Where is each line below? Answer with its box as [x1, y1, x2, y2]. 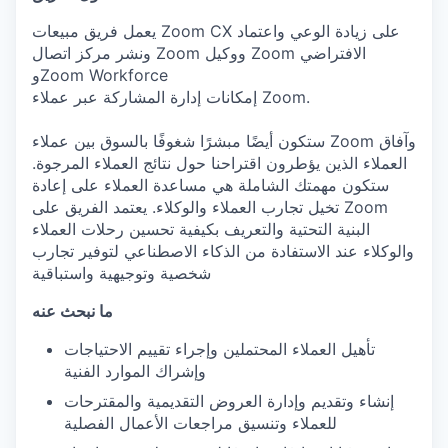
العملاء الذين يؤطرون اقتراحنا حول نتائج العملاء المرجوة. [32, 153, 407, 173]
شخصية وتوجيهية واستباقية [32, 263, 211, 283]
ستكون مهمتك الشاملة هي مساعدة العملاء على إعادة [32, 175, 389, 195]
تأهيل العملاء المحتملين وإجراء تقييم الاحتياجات [64, 339, 375, 359]
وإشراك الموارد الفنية [64, 361, 206, 381]
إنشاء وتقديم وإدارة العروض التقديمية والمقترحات [64, 391, 394, 411]
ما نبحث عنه [32, 301, 113, 321]
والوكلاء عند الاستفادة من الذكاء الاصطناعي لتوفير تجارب [32, 241, 414, 261]
